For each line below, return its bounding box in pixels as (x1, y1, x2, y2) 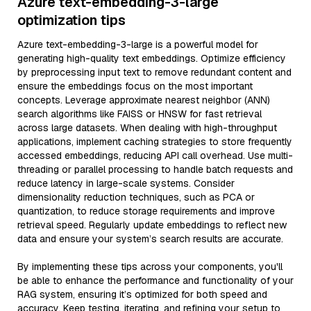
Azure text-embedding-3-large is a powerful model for (17, 38, 258, 51)
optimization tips (17, 11, 126, 29)
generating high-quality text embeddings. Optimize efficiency (17, 52, 286, 65)
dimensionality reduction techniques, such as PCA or (17, 191, 255, 203)
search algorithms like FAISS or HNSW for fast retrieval (17, 108, 262, 120)
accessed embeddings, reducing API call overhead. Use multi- (17, 149, 293, 162)
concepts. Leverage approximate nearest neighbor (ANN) (17, 94, 270, 106)
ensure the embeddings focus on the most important (17, 80, 253, 92)
